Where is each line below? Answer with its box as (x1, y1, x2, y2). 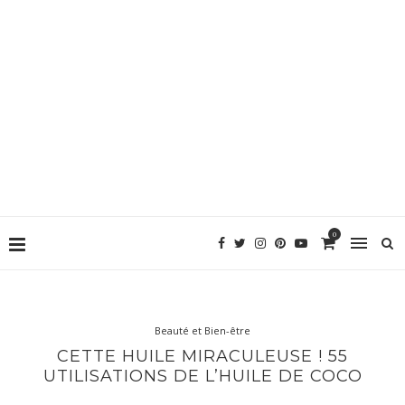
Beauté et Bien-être (155, 323, 250, 337)
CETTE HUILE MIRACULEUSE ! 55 (57, 345, 348, 366)
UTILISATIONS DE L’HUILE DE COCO (42, 365, 363, 386)
